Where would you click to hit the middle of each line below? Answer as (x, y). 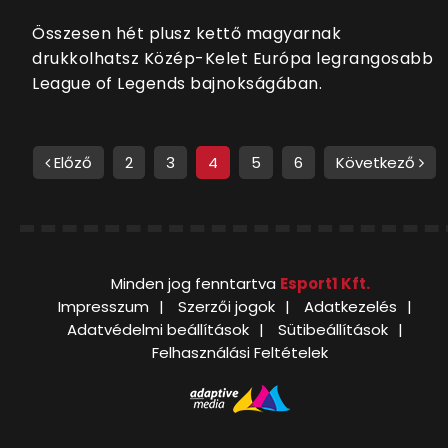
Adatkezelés (350, 307)
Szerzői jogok (226, 307)
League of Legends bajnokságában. (177, 84)
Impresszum (103, 307)
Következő (377, 163)
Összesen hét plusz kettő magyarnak (186, 34)
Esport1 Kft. (324, 284)
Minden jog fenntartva (195, 284)
